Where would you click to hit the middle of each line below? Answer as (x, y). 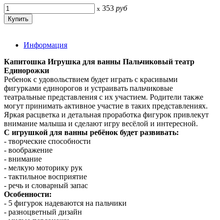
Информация (45, 45)
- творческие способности (47, 141)
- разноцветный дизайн (43, 212)
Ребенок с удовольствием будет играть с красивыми (91, 79)
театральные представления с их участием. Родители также (104, 97)
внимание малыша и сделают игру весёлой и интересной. (101, 123)
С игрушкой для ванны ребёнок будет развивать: (91, 132)
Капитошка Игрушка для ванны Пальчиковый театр (99, 61)
